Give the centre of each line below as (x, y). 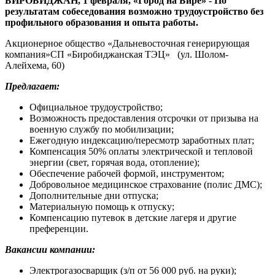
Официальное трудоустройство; (96, 107)
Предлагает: (32, 87)
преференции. (59, 229)
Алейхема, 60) (35, 66)
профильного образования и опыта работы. (102, 23)
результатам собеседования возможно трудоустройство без (134, 12)
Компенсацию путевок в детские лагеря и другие (133, 218)
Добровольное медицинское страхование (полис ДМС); (146, 185)
